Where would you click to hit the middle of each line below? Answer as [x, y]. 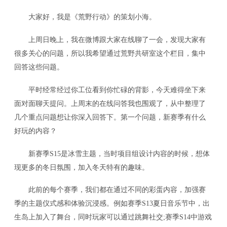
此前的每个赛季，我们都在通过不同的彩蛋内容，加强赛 [110, 190]
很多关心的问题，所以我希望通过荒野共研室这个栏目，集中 [110, 53]
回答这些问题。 [39, 67]
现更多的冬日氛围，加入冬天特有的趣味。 [82, 167]
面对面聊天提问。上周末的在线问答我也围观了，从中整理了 [110, 103]
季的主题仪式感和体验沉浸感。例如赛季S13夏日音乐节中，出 [112, 203]
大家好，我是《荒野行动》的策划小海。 [85, 16]
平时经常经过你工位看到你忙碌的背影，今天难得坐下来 [110, 89]
